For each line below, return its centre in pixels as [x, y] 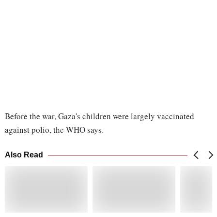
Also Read [24, 155]
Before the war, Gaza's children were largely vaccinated [100, 116]
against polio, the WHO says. [54, 130]
